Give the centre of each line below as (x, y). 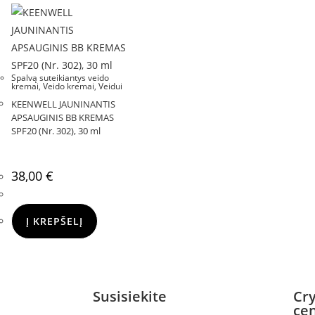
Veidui (110, 86)
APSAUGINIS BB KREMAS (63, 117)
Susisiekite (130, 296)
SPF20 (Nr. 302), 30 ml (56, 130)
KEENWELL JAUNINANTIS (63, 104)
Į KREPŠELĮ (54, 221)
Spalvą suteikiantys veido (60, 77)
